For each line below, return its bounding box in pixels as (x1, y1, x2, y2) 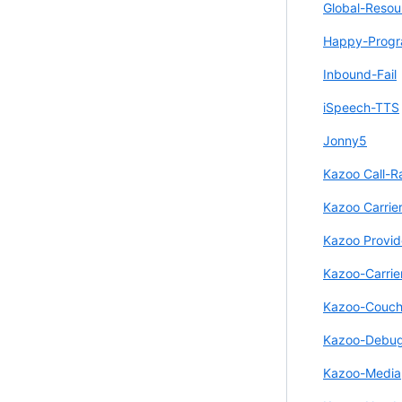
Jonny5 (323, 132, 367, 148)
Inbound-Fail (323, 66, 397, 82)
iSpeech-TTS (323, 99, 399, 115)
